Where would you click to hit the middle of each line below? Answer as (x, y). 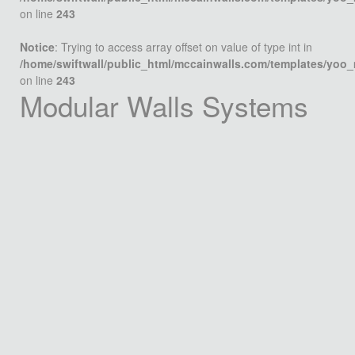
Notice (37, 47)
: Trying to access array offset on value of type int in (183, 47)
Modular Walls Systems (164, 105)
